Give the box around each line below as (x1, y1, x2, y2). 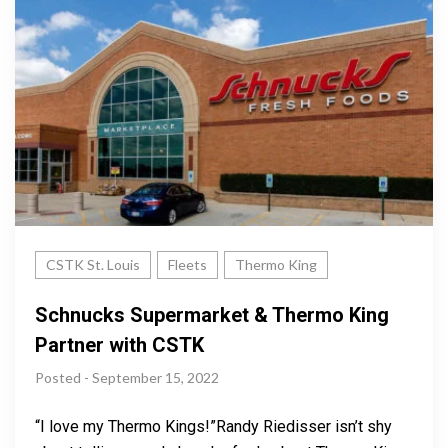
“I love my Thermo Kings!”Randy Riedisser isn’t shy (35, 417, 392, 437)
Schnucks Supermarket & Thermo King (35, 303, 389, 328)
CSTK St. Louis (46, 256, 140, 274)
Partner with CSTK (35, 333, 204, 358)
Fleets (168, 256, 207, 274)
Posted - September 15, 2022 (35, 369, 219, 387)
